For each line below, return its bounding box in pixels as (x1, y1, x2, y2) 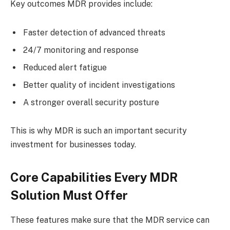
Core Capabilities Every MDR (10, 169, 178, 184)
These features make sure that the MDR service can (10, 215, 209, 225)
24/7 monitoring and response (23, 45, 141, 55)
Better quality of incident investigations (23, 80, 177, 90)
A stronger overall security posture (23, 97, 161, 107)
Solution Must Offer (10, 187, 128, 202)
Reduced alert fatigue (23, 62, 109, 72)
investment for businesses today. (10, 140, 138, 150)
